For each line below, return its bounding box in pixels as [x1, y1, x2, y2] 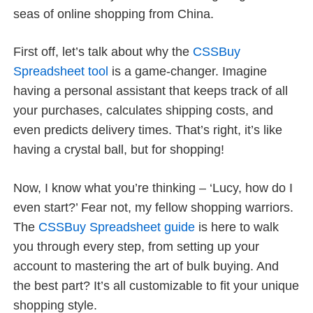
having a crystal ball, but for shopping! [13, 143, 225, 157]
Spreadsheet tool [13, 64, 109, 79]
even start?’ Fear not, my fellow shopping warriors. [13, 200, 294, 214]
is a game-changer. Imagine [108, 64, 268, 79]
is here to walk [195, 219, 279, 234]
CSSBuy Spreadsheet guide [38, 219, 196, 234]
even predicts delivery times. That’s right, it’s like [13, 123, 283, 138]
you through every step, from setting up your [13, 239, 260, 254]
